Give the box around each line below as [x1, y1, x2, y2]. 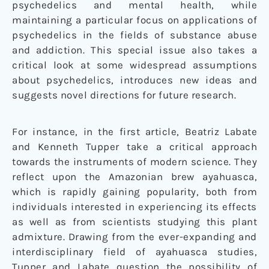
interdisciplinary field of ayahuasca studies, [12, 246, 257, 258]
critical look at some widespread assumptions [12, 59, 257, 71]
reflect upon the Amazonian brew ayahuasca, [12, 171, 257, 183]
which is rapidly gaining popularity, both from [12, 186, 257, 198]
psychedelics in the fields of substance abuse [12, 29, 257, 41]
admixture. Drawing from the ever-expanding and [12, 231, 257, 243]
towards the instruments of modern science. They [12, 156, 257, 168]
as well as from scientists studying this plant [12, 216, 257, 228]
